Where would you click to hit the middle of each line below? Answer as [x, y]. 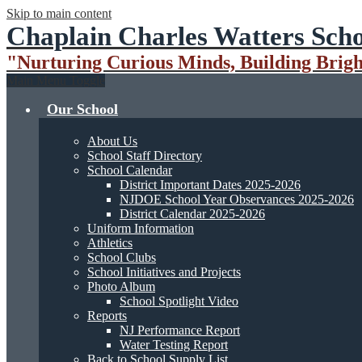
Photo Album [121, 286]
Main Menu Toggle [56, 80]
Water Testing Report [174, 345]
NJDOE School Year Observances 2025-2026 [237, 199]
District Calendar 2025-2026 [192, 214]
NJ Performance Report [180, 330]
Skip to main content [59, 13]
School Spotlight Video [179, 301]
